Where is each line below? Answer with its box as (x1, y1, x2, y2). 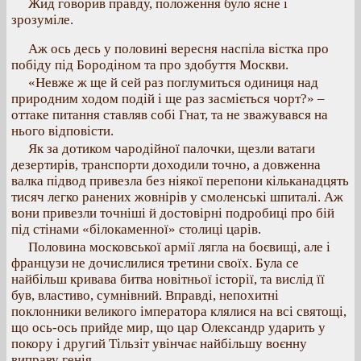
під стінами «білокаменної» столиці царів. (11, 222, 261, 237)
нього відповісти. (11, 123, 114, 139)
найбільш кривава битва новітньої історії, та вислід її (11, 272, 325, 287)
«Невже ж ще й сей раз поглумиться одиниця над (28, 75, 318, 90)
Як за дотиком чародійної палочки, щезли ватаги (28, 141, 315, 156)
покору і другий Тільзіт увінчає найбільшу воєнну (11, 336, 307, 351)
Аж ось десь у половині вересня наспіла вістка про (28, 41, 329, 56)
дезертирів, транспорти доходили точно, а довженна (11, 157, 321, 172)
